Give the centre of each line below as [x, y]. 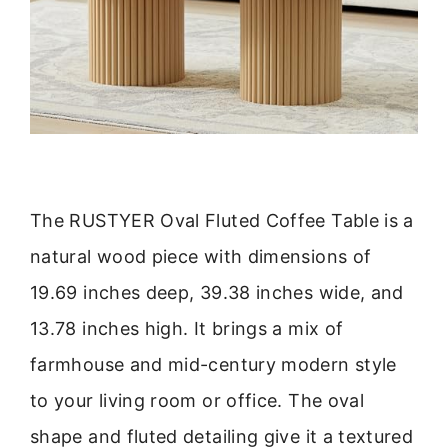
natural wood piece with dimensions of [201, 256]
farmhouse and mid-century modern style [213, 364]
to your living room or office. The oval [197, 400]
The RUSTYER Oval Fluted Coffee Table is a [222, 220]
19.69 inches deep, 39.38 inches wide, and [217, 292]
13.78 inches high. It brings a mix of [187, 328]
